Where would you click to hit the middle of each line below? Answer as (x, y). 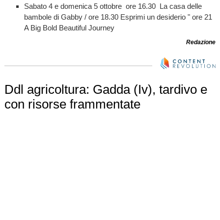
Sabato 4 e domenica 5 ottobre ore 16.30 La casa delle (113, 6)
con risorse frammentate (72, 104)
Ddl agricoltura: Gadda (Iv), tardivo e (106, 90)
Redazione (201, 42)
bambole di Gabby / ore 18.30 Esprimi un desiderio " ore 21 (118, 17)
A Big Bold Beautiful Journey (69, 28)
